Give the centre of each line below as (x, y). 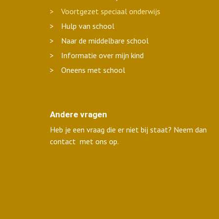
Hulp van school (88, 26)
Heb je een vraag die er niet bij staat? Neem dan (128, 130)
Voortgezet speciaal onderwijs (111, 11)
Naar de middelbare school (105, 41)
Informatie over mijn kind (102, 55)
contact (63, 141)
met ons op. (97, 141)
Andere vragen (78, 114)
